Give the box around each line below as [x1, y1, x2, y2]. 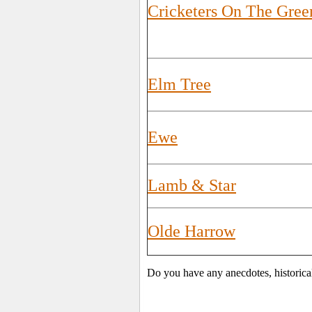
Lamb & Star [148, 176, 236, 194]
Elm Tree [148, 75, 211, 93]
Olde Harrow [148, 222, 235, 240]
